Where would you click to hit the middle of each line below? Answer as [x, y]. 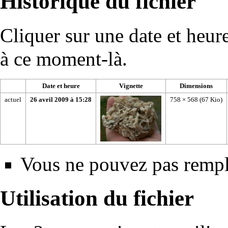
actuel [13, 99]
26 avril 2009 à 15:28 [61, 99]
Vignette [131, 85]
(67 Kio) [211, 99]
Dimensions [196, 85]
